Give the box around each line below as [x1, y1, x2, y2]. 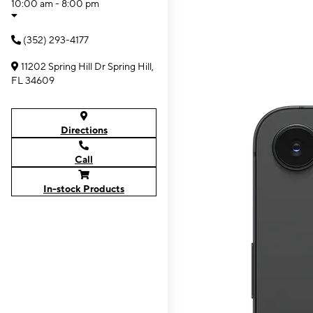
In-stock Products [43, 183, 124, 194]
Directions [60, 124, 108, 136]
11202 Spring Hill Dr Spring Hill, [21, 61, 154, 72]
